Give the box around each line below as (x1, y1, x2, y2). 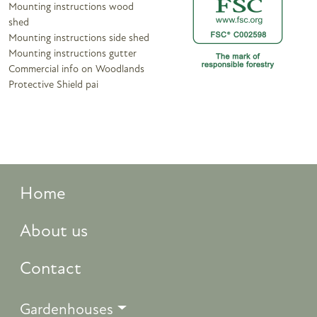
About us (20, 222, 88, 241)
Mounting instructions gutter (8, 48, 137, 59)
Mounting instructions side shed (8, 33, 149, 44)
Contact (20, 260, 81, 278)
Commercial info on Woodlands (8, 64, 144, 75)
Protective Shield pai (8, 79, 98, 91)
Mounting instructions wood (8, 1, 134, 13)
